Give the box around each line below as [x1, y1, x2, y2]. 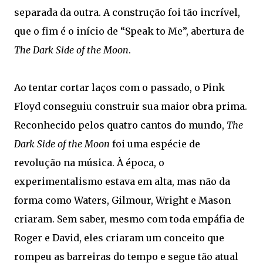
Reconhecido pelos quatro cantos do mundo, [14, 119, 227, 131]
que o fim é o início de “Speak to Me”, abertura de [14, 25, 244, 37]
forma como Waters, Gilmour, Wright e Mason [14, 194, 231, 206]
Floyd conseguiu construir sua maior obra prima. [14, 100, 247, 112]
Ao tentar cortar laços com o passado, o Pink [14, 82, 225, 93]
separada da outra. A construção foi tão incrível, [14, 6, 240, 18]
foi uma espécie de [110, 138, 200, 150]
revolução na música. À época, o [14, 157, 164, 168]
